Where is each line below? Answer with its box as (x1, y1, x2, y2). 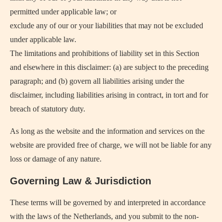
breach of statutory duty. (10, 105, 85, 113)
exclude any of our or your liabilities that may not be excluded (10, 21, 203, 30)
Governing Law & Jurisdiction (10, 175, 151, 186)
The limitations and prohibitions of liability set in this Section (10, 49, 199, 57)
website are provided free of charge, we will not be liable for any (10, 141, 212, 149)
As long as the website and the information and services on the (10, 127, 205, 135)
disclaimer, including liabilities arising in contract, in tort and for (10, 91, 208, 99)
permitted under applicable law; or (10, 7, 116, 16)
